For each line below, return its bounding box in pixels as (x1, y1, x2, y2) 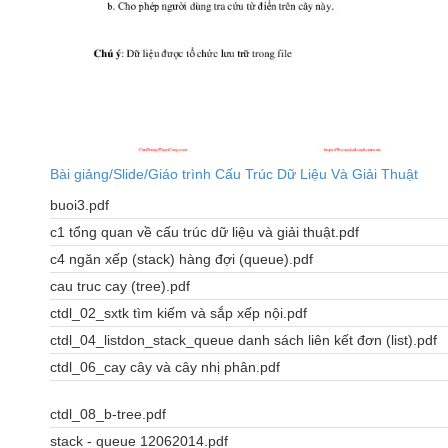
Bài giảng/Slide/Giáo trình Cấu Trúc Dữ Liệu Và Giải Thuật (50, 166, 418, 183)
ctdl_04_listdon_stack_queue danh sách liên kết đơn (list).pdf (50, 332, 437, 349)
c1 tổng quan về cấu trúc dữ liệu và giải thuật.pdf (50, 224, 359, 241)
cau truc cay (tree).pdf (50, 278, 190, 295)
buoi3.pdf (50, 197, 109, 214)
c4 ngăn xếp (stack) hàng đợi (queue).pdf (50, 251, 313, 268)
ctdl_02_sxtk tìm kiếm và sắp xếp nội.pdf (50, 305, 307, 322)
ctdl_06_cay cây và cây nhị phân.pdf (50, 359, 280, 376)
